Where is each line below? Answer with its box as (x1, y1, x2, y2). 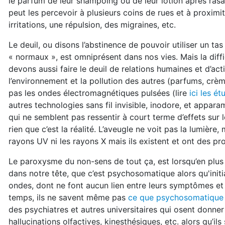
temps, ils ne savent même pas (9, 192, 128, 202)
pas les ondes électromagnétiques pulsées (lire (9, 88, 189, 98)
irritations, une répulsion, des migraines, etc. (9, 20, 176, 30)
